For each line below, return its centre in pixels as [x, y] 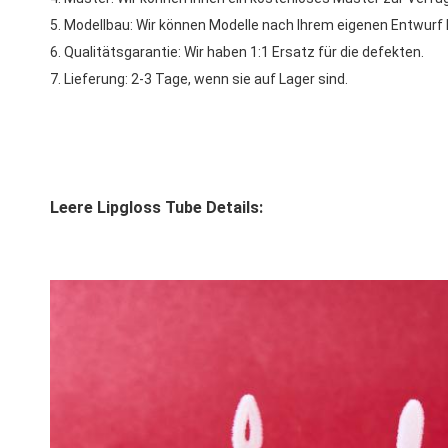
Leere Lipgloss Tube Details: [156, 207]
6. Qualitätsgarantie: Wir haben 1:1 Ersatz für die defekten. [237, 51]
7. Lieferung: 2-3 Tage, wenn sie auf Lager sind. [199, 78]
